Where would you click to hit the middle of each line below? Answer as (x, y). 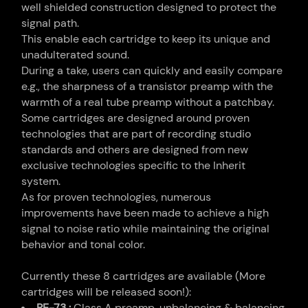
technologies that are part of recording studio (136, 134)
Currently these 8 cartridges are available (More (144, 276)
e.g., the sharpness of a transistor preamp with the (147, 87)
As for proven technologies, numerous (117, 197)
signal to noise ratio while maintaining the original (146, 229)
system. (41, 181)
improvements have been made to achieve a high (145, 213)
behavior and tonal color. (84, 245)
